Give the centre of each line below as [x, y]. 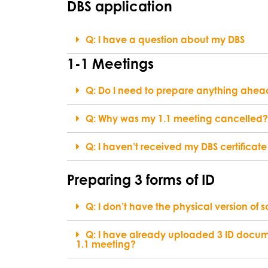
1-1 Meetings [110, 63]
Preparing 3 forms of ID [141, 179]
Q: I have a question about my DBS [165, 39]
